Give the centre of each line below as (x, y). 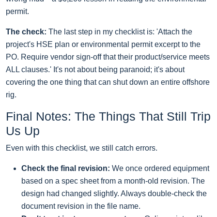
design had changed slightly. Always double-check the (114, 194)
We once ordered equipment (160, 169)
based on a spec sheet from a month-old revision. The (113, 181)
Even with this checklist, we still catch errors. (82, 148)
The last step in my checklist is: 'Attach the (119, 32)
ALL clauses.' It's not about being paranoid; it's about (95, 70)
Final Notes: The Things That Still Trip (108, 116)
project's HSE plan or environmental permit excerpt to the (103, 45)
